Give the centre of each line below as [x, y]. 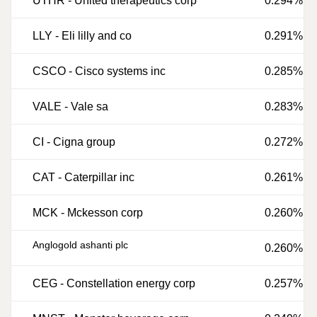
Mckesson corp [105, 213]
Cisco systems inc [120, 71]
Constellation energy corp [131, 283]
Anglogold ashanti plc [80, 245]
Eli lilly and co [97, 36]
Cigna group [84, 142]
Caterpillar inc [99, 177]
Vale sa [90, 106]
